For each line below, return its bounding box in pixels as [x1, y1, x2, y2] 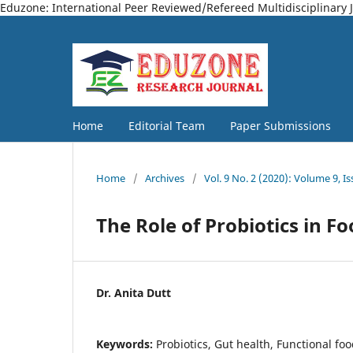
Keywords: [96, 336, 156, 351]
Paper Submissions [230, 117, 331, 133]
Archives [145, 170, 184, 185]
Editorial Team [128, 117, 205, 133]
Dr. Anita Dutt [96, 284, 171, 300]
